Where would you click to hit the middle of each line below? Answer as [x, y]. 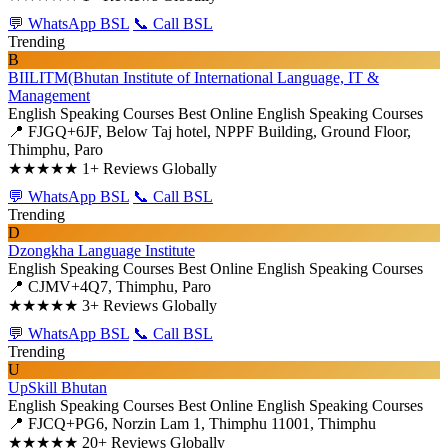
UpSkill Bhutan [57, 387]
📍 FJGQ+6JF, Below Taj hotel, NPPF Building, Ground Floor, [209, 131]
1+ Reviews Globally [149, 168]
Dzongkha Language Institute [101, 250]
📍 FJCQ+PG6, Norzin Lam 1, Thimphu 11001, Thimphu [192, 423]
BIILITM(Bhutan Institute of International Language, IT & [193, 77]
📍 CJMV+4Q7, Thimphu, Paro [109, 286]
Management [49, 95]
